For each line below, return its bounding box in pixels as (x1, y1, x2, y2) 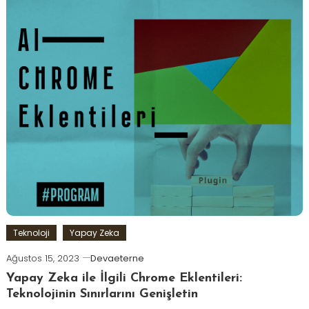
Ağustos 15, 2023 (6, 251, 79, 265)
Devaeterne (90, 251, 144, 265)
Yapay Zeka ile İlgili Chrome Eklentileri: (6, 271, 242, 285)
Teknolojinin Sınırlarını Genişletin (6, 287, 198, 301)
